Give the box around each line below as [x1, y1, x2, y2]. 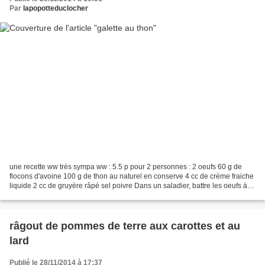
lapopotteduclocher [23, 4, 88, 13]
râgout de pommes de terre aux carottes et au [9, 219, 240, 232]
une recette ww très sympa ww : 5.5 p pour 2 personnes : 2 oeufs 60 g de [9, 162, 242, 171]
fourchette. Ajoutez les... [9, 190, 86, 199]
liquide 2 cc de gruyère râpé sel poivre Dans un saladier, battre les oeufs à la [9, 181, 255, 190]
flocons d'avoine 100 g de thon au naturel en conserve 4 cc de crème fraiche [9, 172, 254, 180]
